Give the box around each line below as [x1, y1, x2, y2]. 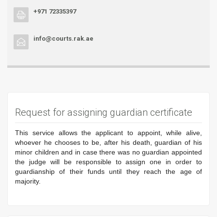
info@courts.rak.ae [33, 34, 93, 42]
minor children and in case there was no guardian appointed [15, 148, 202, 156]
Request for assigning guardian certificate [15, 106, 192, 118]
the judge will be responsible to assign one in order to [15, 157, 202, 166]
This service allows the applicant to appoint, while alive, [15, 128, 202, 137]
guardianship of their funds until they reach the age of [15, 167, 202, 175]
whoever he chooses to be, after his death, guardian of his [15, 138, 202, 146]
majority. [15, 177, 41, 185]
